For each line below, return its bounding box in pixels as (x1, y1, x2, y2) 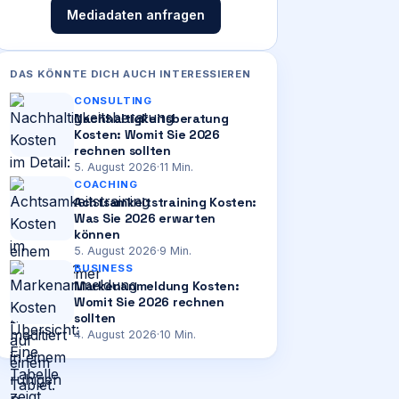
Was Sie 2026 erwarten (74, 210, 216, 226)
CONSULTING (74, 94, 153, 107)
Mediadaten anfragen (66, 7, 205, 22)
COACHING (74, 178, 138, 191)
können (74, 226, 120, 242)
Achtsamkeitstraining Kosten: (74, 194, 257, 210)
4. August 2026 (74, 328, 157, 341)
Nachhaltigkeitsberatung (74, 110, 229, 126)
